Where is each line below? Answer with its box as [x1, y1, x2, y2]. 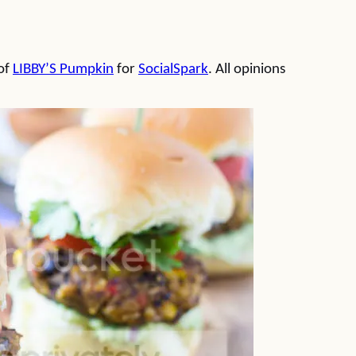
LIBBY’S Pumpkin [13, 62, 114, 77]
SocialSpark [138, 62, 208, 77]
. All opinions [208, 62, 285, 77]
